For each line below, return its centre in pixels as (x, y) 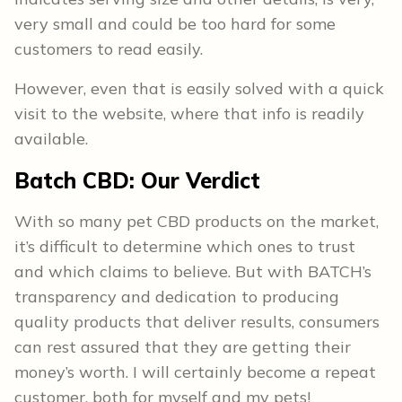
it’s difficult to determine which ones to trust (185, 246)
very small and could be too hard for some (175, 23)
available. (51, 138)
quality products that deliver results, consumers (197, 321)
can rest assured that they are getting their (183, 346)
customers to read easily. (111, 48)
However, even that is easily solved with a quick (199, 88)
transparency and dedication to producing (177, 296)
